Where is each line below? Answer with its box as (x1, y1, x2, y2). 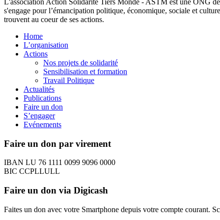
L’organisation (24, 40, 68, 49)
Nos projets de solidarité (43, 58, 118, 67)
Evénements (24, 120, 61, 129)
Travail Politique (43, 76, 94, 84)
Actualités (24, 84, 55, 93)
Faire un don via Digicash (4, 185, 108, 196)
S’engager (24, 111, 55, 120)
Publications (24, 93, 61, 102)
